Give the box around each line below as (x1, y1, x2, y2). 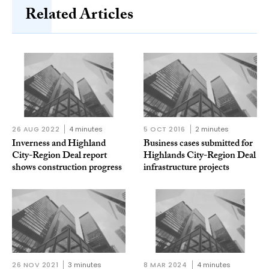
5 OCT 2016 (144, 124, 186, 134)
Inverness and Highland (12, 136, 106, 153)
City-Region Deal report (12, 148, 107, 165)
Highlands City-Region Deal (144, 148, 256, 165)
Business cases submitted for (144, 136, 253, 153)
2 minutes (195, 124, 229, 134)
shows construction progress (12, 160, 122, 177)
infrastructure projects (144, 160, 229, 177)
